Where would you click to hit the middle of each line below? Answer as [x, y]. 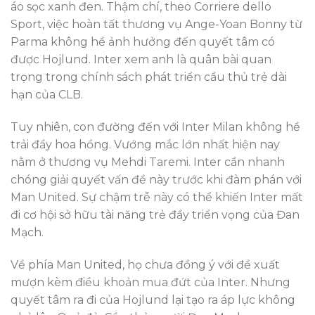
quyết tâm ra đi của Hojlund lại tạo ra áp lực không [153, 300]
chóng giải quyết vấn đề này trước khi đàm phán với [156, 180]
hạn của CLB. [47, 95]
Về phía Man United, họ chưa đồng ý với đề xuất [145, 264]
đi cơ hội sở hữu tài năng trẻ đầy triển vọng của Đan [155, 215]
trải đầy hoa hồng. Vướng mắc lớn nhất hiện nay [145, 145]
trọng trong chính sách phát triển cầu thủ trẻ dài [149, 77]
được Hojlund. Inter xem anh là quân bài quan [141, 60]
